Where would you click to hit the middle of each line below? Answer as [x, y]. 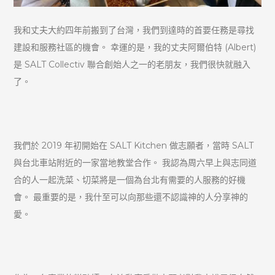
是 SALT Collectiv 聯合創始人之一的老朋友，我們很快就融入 [132, 65]
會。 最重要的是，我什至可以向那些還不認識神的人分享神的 [131, 197]
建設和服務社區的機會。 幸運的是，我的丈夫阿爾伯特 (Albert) [135, 48]
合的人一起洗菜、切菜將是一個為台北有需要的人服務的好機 [130, 180]
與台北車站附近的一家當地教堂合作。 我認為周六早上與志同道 [135, 163]
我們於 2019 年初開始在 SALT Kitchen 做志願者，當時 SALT [134, 146]
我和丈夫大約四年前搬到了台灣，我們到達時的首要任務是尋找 [134, 30]
